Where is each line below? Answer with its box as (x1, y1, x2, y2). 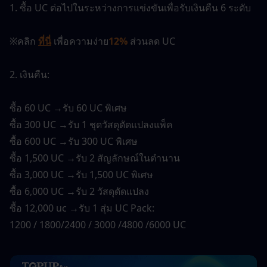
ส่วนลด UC (128, 34, 175, 48)
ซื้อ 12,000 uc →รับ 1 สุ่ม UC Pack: (10, 201, 154, 215)
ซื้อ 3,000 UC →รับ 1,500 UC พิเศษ (10, 167, 153, 181)
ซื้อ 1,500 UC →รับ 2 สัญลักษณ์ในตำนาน (10, 151, 180, 164)
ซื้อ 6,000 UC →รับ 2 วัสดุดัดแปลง (10, 184, 149, 198)
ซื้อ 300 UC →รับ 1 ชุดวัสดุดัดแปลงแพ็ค (10, 117, 173, 131)
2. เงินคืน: (10, 67, 49, 81)
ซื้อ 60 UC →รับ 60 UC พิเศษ (10, 101, 127, 114)
